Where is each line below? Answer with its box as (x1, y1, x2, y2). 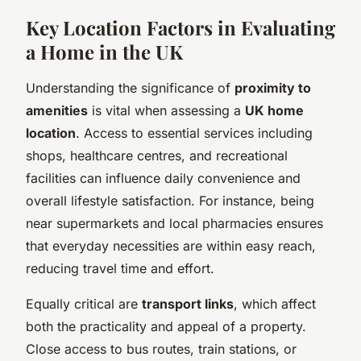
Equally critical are (26, 295, 142, 312)
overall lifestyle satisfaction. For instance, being (26, 192, 314, 209)
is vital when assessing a (88, 102, 245, 118)
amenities (26, 102, 88, 118)
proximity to (234, 79, 311, 96)
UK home (245, 102, 304, 118)
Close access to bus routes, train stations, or (26, 340, 297, 357)
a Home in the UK (26, 38, 183, 64)
